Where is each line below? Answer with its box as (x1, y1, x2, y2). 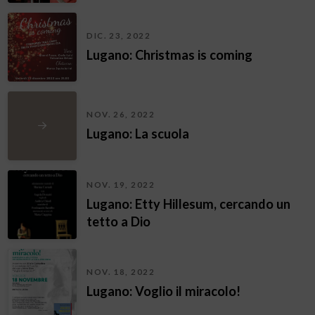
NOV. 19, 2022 (86, 179, 155, 189)
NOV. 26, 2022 (86, 110, 155, 120)
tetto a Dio (86, 213, 151, 229)
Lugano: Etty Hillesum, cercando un (86, 195, 291, 212)
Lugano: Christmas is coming (86, 47, 253, 63)
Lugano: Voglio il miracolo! (86, 283, 241, 300)
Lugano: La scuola (86, 126, 190, 142)
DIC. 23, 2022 (86, 31, 151, 41)
